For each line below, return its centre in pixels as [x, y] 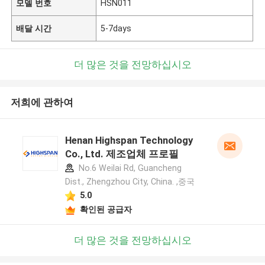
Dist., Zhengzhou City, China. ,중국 [130, 182]
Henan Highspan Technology [129, 140]
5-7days [116, 28]
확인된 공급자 [106, 209]
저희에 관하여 [42, 103]
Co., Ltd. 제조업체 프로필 [122, 154]
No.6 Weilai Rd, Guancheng [129, 168]
